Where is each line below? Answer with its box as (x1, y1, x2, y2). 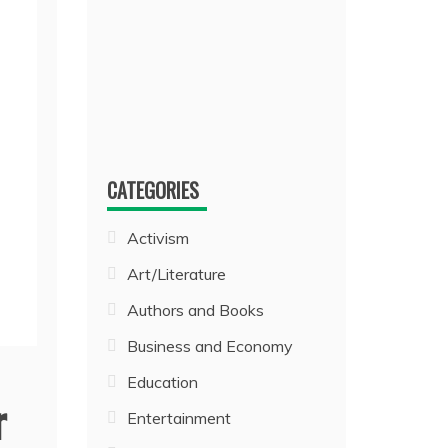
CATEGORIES (107, 175, 200, 205)
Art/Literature (127, 264, 227, 284)
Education (127, 372, 199, 392)
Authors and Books (127, 300, 265, 320)
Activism (127, 228, 190, 248)
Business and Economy (127, 336, 294, 356)
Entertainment (127, 408, 232, 428)
